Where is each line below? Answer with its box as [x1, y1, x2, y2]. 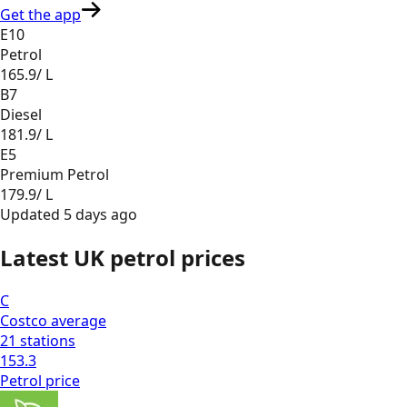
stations [16, 330, 75, 351]
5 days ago [64, 203, 137, 224]
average [47, 310, 106, 331]
